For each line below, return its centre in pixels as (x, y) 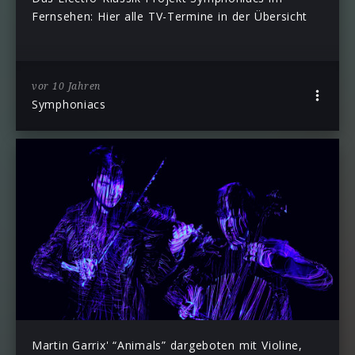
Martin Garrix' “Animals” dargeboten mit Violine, (167, 345)
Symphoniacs (69, 105)
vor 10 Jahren (66, 86)
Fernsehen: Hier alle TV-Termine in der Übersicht (170, 16)
